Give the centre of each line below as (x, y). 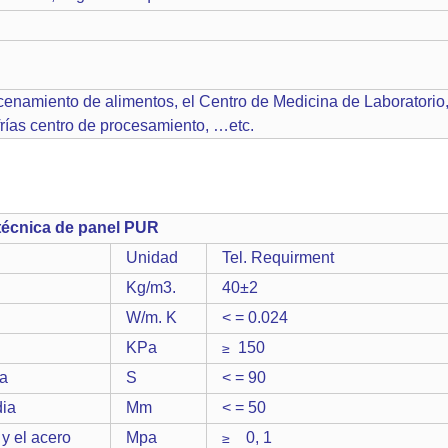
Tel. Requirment (278, 257)
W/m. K (151, 317)
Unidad (152, 257)
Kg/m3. (151, 287)
